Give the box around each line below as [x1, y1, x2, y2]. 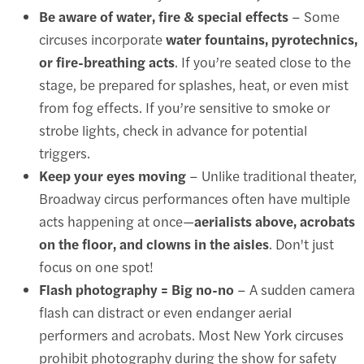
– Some [288, 6, 340, 26]
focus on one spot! [39, 256, 154, 276]
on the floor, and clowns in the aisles [39, 233, 269, 253]
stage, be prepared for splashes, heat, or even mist [39, 74, 349, 94]
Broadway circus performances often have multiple [39, 188, 350, 208]
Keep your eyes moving [39, 165, 186, 185]
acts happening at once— [39, 210, 194, 231]
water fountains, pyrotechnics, [166, 28, 357, 49]
